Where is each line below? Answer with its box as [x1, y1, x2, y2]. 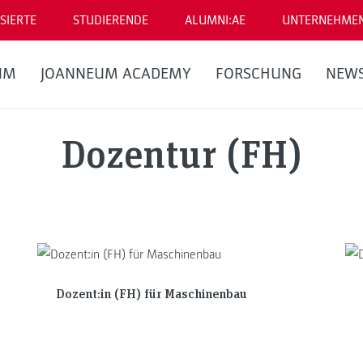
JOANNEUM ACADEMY [41, 64, 191, 83]
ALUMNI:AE [185, 12, 246, 28]
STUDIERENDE [73, 12, 148, 28]
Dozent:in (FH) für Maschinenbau [55, 284, 247, 301]
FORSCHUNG [216, 64, 301, 83]
